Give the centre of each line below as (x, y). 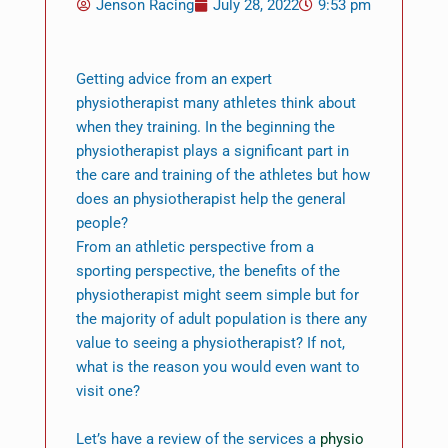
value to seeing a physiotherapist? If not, (210, 343)
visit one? (107, 391)
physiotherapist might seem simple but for (217, 295)
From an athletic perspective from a (194, 247)
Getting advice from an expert (173, 79)
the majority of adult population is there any (221, 319)
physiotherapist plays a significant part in (212, 151)
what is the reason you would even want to (217, 367)
